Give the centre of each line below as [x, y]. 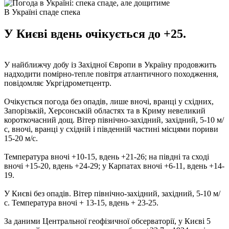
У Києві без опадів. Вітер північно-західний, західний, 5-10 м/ [112, 193]
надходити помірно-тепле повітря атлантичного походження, [111, 74]
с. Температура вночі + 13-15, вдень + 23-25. [81, 202]
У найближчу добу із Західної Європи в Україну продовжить [110, 64]
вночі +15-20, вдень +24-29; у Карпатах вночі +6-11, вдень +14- [114, 166]
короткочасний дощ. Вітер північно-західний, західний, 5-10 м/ [114, 120]
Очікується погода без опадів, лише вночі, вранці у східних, [109, 101]
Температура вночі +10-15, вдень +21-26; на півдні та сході [107, 156]
